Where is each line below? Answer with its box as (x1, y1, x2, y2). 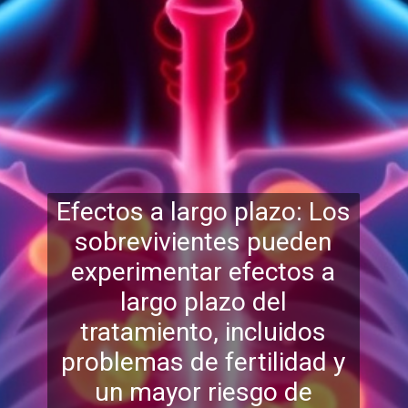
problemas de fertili (61, 347, 285, 378)
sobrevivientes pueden (75, 227, 332, 258)
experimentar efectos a (71, 257, 336, 288)
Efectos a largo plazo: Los (56, 197, 351, 228)
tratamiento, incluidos (80, 317, 327, 348)
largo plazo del (119, 287, 287, 318)
